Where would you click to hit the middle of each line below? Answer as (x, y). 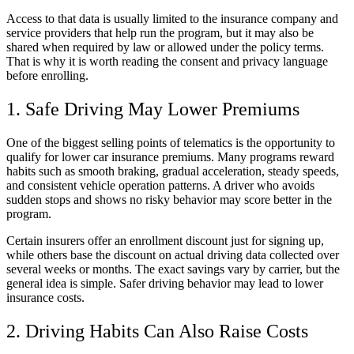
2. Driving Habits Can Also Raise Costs (157, 331)
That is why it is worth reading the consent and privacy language (167, 61)
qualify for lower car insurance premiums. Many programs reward (170, 156)
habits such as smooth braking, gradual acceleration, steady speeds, (173, 171)
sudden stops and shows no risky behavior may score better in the (169, 199)
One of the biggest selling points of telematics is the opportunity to (171, 142)
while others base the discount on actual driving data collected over (173, 254)
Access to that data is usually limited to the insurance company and (172, 18)
